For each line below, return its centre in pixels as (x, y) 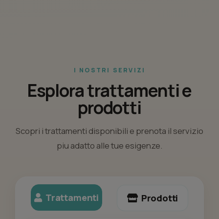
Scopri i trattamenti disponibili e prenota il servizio (109, 131)
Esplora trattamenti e (109, 90)
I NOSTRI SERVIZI (109, 70)
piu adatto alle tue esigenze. (109, 146)
